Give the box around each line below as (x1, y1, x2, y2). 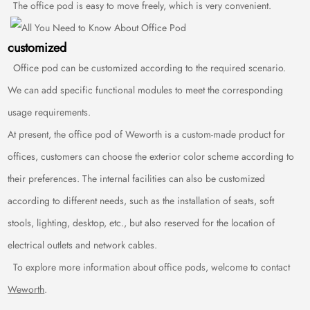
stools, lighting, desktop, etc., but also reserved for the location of (8, 216, 275, 230)
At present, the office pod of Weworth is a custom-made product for (8, 127, 286, 141)
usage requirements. (8, 105, 91, 119)
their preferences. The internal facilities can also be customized (8, 172, 266, 185)
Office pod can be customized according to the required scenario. (8, 61, 286, 75)
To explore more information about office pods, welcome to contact (8, 260, 291, 274)
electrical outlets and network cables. (8, 238, 158, 252)
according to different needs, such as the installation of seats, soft (8, 194, 275, 208)
